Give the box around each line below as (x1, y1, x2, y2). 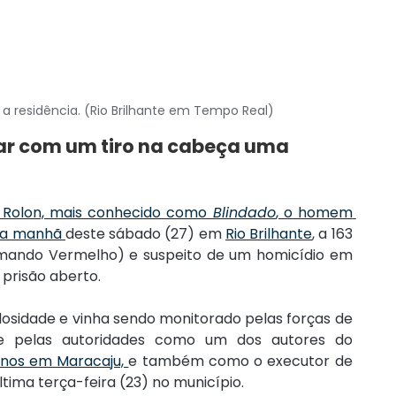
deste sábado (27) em (65, 224, 225, 245)
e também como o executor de (128, 351, 353, 372)
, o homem (275, 202, 353, 224)
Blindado (206, 202, 276, 224)
